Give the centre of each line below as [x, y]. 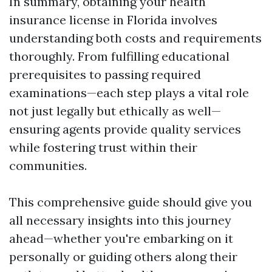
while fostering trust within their [103, 147]
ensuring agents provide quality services [125, 129]
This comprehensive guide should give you [131, 202]
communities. [48, 165]
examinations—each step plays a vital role [129, 93]
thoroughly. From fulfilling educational [119, 56]
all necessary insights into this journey [120, 220]
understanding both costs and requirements [135, 38]
